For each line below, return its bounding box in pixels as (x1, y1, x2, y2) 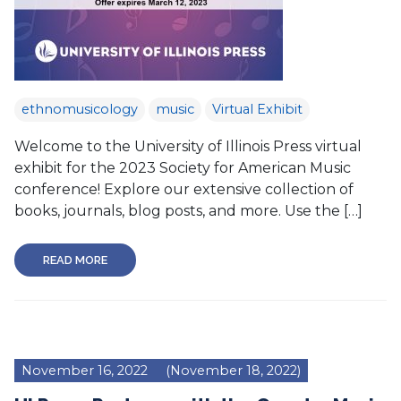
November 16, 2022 (21, 363, 148, 379)
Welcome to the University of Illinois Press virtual (14, 138, 362, 155)
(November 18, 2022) (162, 363, 301, 379)
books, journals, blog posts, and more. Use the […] (14, 202, 363, 219)
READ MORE (43, 253, 107, 267)
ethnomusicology (21, 101, 138, 117)
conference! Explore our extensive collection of (14, 181, 354, 198)
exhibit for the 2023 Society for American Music (14, 159, 351, 176)
